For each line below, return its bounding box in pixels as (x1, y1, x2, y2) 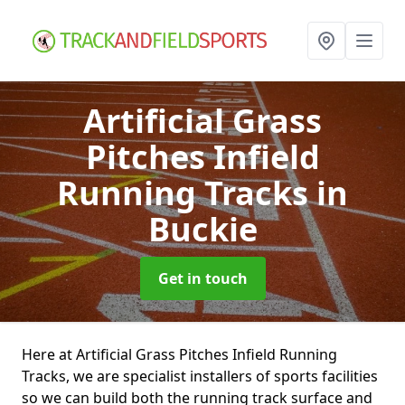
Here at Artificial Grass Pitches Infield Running (22, 344, 337, 364)
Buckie (147, 207, 258, 251)
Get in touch (157, 268, 248, 288)
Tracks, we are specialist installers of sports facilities (22, 366, 378, 386)
